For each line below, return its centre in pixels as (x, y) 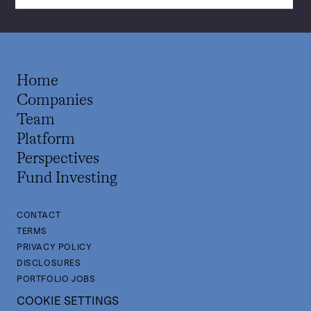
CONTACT (39, 216)
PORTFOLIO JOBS (56, 279)
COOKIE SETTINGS (68, 301)
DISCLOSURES (49, 263)
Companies (55, 101)
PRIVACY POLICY (54, 247)
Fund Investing (67, 179)
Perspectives (58, 159)
